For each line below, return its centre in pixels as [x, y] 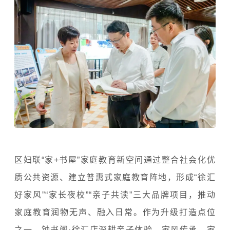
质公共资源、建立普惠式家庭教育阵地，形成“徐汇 [115, 177]
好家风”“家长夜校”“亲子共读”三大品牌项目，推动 [115, 195]
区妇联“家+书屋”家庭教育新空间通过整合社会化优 [115, 160]
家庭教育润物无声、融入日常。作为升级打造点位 [115, 212]
